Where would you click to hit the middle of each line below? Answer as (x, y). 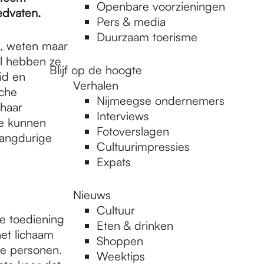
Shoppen (120, 241)
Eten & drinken (135, 225)
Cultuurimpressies (143, 146)
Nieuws (92, 195)
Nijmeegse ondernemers (161, 100)
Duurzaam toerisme (147, 37)
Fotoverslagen (133, 131)
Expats (114, 162)
